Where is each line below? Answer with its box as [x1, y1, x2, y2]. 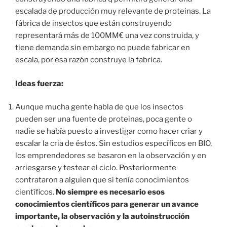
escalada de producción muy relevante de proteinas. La [15, 7, 211, 16]
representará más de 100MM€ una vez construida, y [15, 31, 199, 41]
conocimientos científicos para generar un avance [15, 200, 199, 209]
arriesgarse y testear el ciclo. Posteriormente [15, 163, 176, 173]
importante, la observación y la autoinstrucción [15, 212, 190, 221]
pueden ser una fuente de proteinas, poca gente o [15, 115, 192, 124]
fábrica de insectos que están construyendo [15, 19, 172, 28]
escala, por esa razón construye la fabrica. [15, 55, 162, 65]
